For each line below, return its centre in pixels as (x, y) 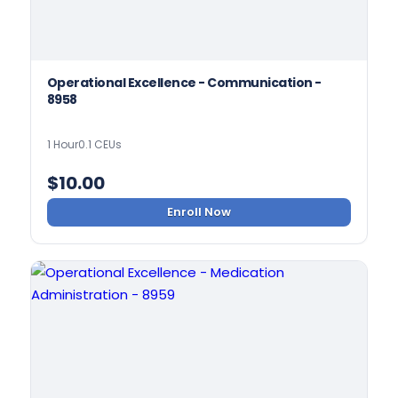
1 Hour (62, 145)
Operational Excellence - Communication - (184, 83)
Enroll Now (199, 212)
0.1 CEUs (99, 145)
